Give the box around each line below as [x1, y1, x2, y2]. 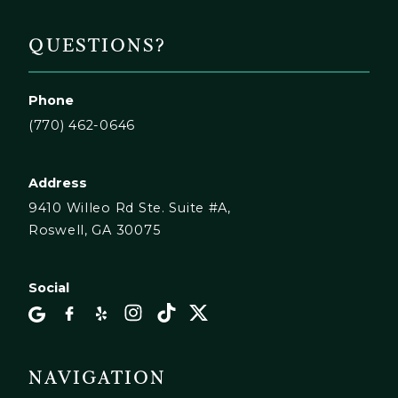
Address [28, 175, 87, 192]
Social [28, 280, 69, 297]
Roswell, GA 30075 [28, 222, 161, 239]
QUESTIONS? [28, 36, 166, 59]
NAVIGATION [28, 367, 166, 390]
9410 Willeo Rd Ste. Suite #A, [28, 200, 231, 217]
